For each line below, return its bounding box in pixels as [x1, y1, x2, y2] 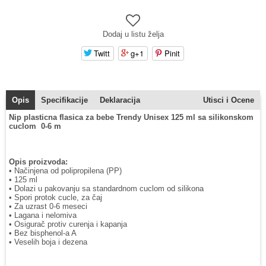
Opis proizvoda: [9, 157, 68, 167]
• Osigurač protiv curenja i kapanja [9, 220, 127, 229]
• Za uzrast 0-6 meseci [9, 202, 87, 211]
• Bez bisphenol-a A [9, 229, 77, 238]
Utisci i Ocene [203, 96, 254, 105]
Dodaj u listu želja [102, 30, 164, 39]
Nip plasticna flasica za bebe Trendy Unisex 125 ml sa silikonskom [9, 113, 254, 122]
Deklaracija [100, 96, 140, 105]
